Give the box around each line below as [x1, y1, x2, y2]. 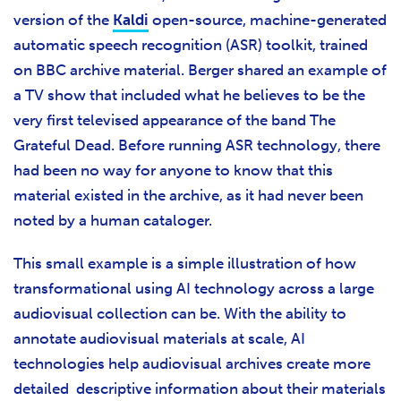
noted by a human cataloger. [13, 211, 212, 230]
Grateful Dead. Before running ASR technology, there [13, 136, 380, 155]
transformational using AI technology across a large [13, 279, 374, 298]
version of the [13, 11, 113, 30]
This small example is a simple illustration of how [13, 254, 356, 273]
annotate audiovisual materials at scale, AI [13, 329, 305, 348]
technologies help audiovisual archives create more [13, 354, 371, 373]
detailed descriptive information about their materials [13, 380, 386, 398]
